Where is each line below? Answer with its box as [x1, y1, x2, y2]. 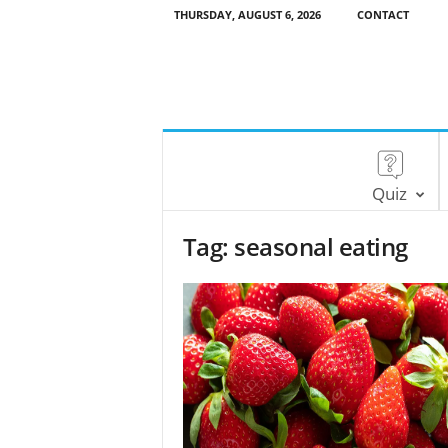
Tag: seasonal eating [182, 230, 408, 263]
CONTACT [356, 7, 409, 22]
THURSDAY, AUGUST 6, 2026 [173, 7, 321, 22]
